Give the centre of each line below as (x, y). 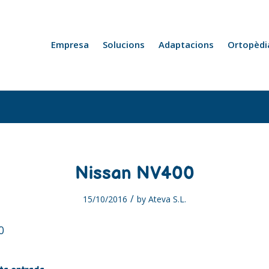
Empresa (70, 44)
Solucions (124, 44)
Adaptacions (186, 44)
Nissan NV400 (134, 174)
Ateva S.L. (167, 199)
